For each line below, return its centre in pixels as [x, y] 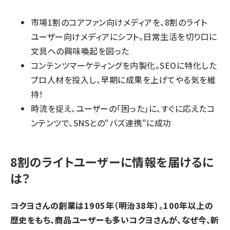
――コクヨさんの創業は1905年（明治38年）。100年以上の [112, 206]
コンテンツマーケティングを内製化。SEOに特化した [124, 65]
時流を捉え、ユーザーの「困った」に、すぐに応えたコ [123, 109]
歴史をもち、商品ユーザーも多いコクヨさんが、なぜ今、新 [115, 220]
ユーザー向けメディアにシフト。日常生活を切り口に [124, 37]
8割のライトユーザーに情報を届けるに [112, 162]
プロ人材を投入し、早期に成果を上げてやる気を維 [123, 80]
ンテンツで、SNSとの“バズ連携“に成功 [101, 123]
